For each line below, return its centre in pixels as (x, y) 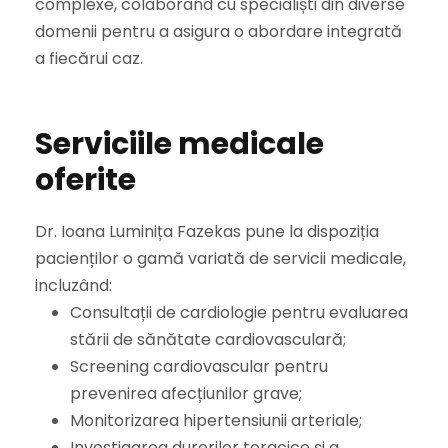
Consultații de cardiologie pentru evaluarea (239, 313)
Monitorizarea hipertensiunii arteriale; (216, 421)
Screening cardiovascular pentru (199, 367)
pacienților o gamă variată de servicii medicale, (220, 259)
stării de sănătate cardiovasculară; (208, 340)
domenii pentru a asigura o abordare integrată (218, 32)
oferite (85, 180)
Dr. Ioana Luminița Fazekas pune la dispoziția (207, 232)
